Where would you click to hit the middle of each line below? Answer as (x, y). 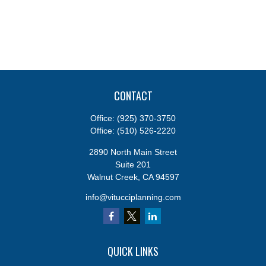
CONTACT (133, 96)
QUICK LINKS (133, 251)
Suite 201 (133, 164)
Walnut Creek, (113, 177)
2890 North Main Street (133, 152)
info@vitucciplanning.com (133, 197)
